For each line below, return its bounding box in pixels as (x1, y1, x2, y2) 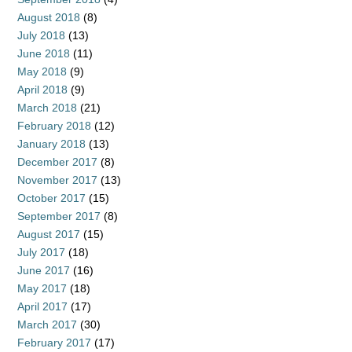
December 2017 (17, 156, 97, 168)
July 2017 (17, 246, 65, 258)
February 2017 (17, 336, 91, 349)
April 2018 (17, 83, 68, 96)
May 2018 (17, 65, 67, 78)
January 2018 (17, 137, 86, 150)
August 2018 (17, 11, 80, 24)
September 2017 (17, 210, 101, 222)
